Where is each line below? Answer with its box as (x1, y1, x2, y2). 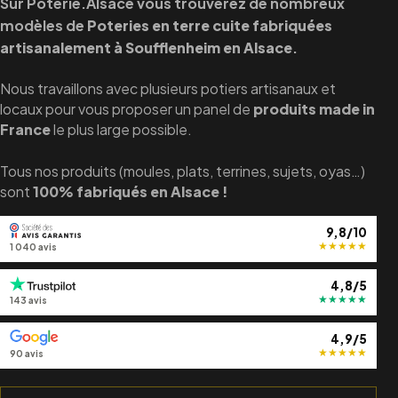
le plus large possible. (51, 119, 192, 139)
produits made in (253, 99, 375, 118)
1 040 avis (10, 242, 57, 253)
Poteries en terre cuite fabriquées (87, 16, 332, 36)
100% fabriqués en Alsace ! (33, 181, 228, 201)
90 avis (10, 348, 44, 360)
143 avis (10, 295, 47, 306)
